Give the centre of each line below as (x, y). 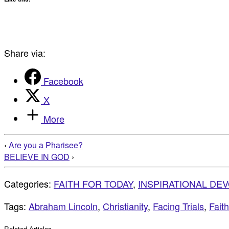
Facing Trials (178, 206)
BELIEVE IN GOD (37, 156)
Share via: (25, 52)
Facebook (63, 81)
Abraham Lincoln (63, 206)
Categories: (29, 183)
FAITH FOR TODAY (93, 183)
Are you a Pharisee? (46, 145)
